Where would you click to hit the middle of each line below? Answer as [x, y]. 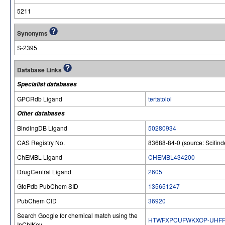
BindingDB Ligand [42, 128]
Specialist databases [47, 84]
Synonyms [33, 33]
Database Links [40, 70]
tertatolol [160, 98]
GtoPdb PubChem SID [48, 186]
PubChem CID [37, 200]
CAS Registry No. [41, 142]
